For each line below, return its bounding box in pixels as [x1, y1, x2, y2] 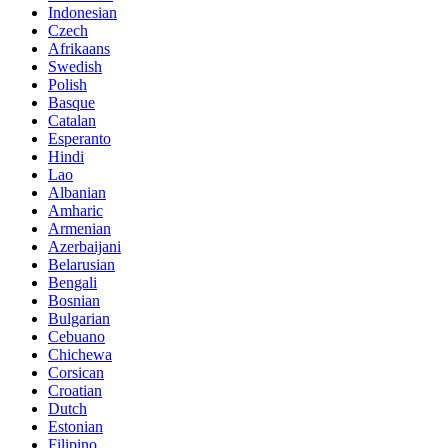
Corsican [48, 363, 104, 381]
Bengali [48, 273, 97, 291]
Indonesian [48, 3, 117, 21]
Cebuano [48, 327, 105, 345]
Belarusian [48, 255, 115, 273]
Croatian [48, 381, 102, 399]
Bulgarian [48, 309, 110, 327]
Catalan [48, 111, 96, 129]
